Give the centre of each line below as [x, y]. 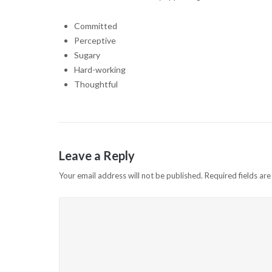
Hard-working [100, 70]
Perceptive [95, 41]
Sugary [87, 55]
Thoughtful [96, 84]
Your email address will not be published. [131, 176]
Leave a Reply [97, 156]
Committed [95, 26]
